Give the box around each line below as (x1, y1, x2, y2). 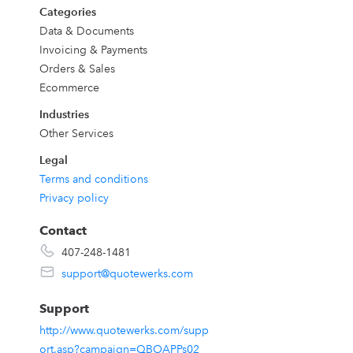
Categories (39, 5, 96, 19)
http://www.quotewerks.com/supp (39, 323, 209, 337)
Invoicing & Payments (39, 43, 147, 57)
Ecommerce (39, 80, 99, 95)
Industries (39, 107, 89, 121)
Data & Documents (39, 24, 134, 38)
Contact (39, 223, 87, 238)
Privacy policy (39, 191, 109, 205)
